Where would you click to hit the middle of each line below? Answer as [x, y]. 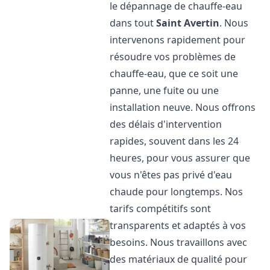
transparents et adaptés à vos [178, 225]
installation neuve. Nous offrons [183, 107]
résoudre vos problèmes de [173, 57]
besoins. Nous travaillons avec [179, 242]
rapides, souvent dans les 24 [174, 141]
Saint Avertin [188, 23]
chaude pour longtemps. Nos [177, 192]
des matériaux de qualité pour [179, 259]
